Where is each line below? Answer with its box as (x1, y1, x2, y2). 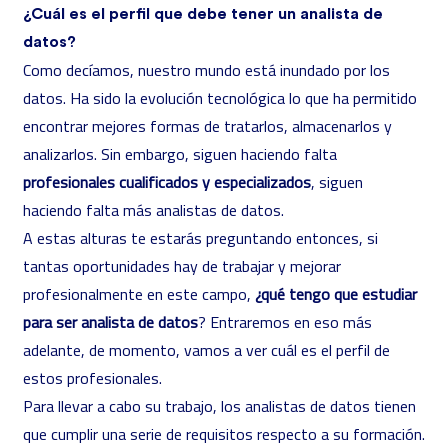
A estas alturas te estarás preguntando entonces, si (23, 227, 378, 249)
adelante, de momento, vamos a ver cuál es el (23, 339, 336, 361)
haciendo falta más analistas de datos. (23, 199, 284, 221)
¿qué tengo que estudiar (255, 283, 417, 305)
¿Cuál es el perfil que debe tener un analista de (23, 6, 383, 22)
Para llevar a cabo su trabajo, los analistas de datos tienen (23, 395, 416, 417)
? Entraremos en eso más (198, 311, 372, 333)
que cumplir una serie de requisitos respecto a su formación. (23, 423, 425, 445)
